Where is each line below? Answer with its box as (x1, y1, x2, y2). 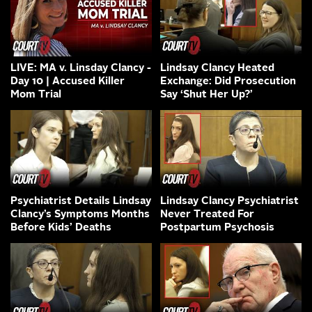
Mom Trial (10, 89, 61, 100)
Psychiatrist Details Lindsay (10, 196, 151, 207)
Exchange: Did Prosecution (160, 76, 296, 87)
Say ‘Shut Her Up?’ (160, 89, 253, 100)
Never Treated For (160, 209, 254, 220)
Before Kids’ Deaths (10, 222, 111, 233)
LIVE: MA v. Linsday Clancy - (10, 63, 151, 74)
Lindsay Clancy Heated (160, 63, 274, 74)
